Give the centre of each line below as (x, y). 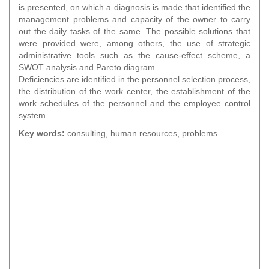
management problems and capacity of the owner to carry (134, 19)
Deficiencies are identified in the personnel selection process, (134, 79)
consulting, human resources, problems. (144, 133)
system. (33, 115)
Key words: (43, 133)
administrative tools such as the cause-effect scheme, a (134, 55)
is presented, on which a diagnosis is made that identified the (134, 7)
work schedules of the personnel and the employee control (134, 103)
